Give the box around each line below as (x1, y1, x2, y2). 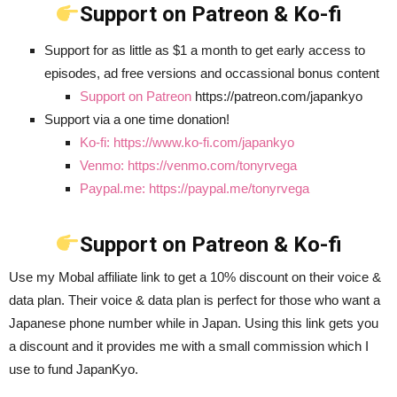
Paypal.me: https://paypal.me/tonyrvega (80, 181, 309, 197)
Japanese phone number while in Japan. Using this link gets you (9, 315, 378, 331)
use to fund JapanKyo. (9, 361, 138, 377)
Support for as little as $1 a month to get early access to (44, 43, 365, 58)
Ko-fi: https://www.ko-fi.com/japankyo (80, 135, 294, 151)
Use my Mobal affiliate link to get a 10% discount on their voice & (9, 269, 381, 284)
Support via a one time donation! (44, 112, 230, 128)
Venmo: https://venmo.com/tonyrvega (80, 158, 297, 174)
